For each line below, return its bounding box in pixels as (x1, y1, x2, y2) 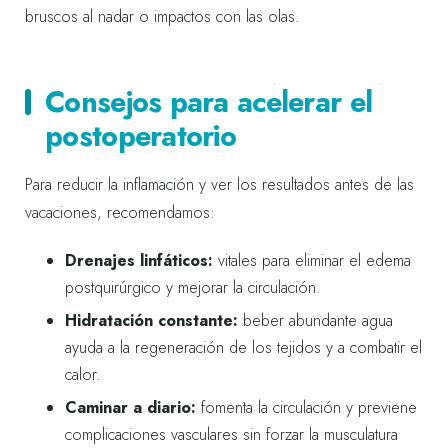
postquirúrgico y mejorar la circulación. (65, 275, 321, 299)
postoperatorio (45, 114, 237, 157)
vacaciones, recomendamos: (25, 200, 215, 224)
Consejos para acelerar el (45, 80, 373, 123)
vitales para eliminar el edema (213, 248, 411, 272)
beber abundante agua (238, 308, 393, 332)
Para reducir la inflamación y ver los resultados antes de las (25, 172, 414, 196)
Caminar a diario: (65, 395, 196, 419)
